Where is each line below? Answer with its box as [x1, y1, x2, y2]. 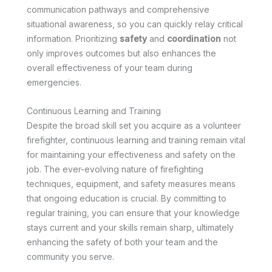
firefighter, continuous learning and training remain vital [27, 134, 245, 145]
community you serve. [27, 251, 114, 262]
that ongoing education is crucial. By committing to [27, 192, 226, 203]
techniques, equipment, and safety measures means [27, 178, 236, 189]
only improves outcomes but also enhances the [27, 48, 216, 59]
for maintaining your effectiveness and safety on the [27, 149, 236, 160]
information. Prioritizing [27, 33, 120, 44]
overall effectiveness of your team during [27, 63, 192, 73]
